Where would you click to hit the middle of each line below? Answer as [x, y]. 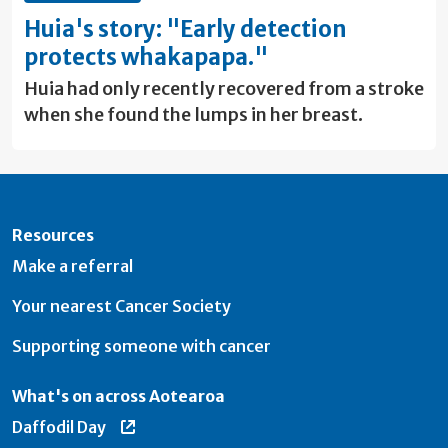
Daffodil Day [59, 427]
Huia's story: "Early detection [185, 29]
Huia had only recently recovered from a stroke [224, 88]
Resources [53, 235]
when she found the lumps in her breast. [193, 114]
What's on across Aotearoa [118, 396]
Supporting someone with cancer [141, 346]
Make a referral [72, 266]
